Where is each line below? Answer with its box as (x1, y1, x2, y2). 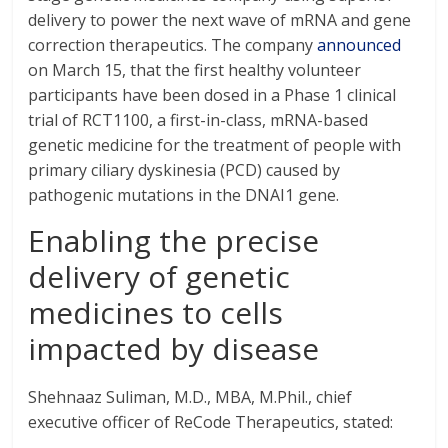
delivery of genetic (28, 256, 291, 297)
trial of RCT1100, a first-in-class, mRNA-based (28, 109, 369, 131)
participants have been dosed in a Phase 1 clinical (28, 84, 397, 106)
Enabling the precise (28, 220, 320, 261)
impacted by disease (28, 328, 320, 369)
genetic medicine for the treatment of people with (28, 134, 402, 156)
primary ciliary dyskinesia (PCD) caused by (28, 159, 341, 181)
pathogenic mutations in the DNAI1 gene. (28, 184, 340, 206)
